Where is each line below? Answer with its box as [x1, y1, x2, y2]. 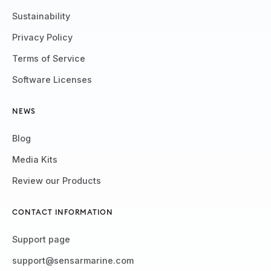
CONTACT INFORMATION [12, 207, 114, 217]
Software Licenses [12, 74, 92, 85]
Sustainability [12, 11, 70, 22]
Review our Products [12, 175, 101, 186]
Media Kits [12, 154, 57, 165]
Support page [12, 234, 70, 245]
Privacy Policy [12, 32, 73, 43]
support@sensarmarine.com [12, 255, 134, 266]
